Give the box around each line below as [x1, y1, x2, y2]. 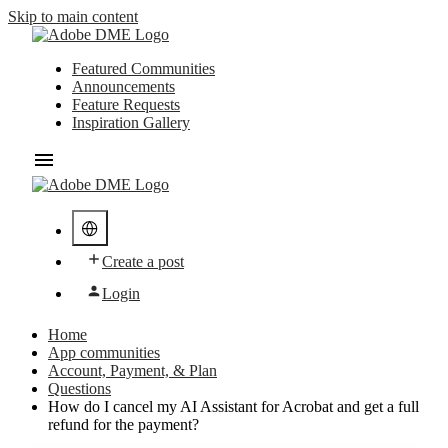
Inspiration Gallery [72, 114, 190, 131]
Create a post [102, 253, 184, 270]
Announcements [72, 78, 175, 95]
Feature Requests [72, 96, 180, 113]
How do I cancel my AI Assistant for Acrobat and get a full [48, 398, 419, 415]
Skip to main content [8, 8, 138, 25]
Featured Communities [72, 60, 215, 77]
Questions [48, 380, 111, 397]
